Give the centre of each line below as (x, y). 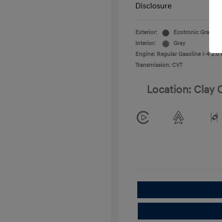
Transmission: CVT (159, 65)
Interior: (145, 43)
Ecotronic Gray (193, 32)
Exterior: (146, 32)
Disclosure (154, 6)
